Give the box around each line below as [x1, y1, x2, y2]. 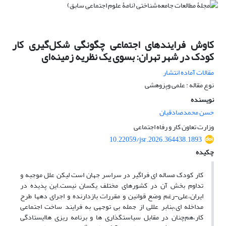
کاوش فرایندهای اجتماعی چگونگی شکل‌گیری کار [12, 35, 214, 55]
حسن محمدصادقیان [159, 105, 214, 120]
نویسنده [191, 93, 214, 107]
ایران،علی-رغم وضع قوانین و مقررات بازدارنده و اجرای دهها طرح [20, 189, 203, 203]
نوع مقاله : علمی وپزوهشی [145, 78, 214, 92]
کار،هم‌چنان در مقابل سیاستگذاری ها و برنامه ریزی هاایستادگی [20, 210, 203, 224]
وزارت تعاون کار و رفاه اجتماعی [134, 120, 214, 134]
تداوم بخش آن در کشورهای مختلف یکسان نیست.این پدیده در [20, 179, 203, 193]
